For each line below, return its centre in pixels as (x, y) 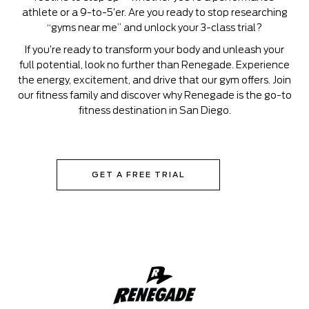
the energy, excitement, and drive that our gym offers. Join (154, 80)
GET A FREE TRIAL (138, 175)
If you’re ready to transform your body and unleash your (154, 50)
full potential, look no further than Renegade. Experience (154, 65)
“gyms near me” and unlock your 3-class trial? (154, 28)
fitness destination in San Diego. (154, 110)
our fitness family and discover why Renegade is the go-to (154, 95)
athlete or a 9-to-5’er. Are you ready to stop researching (154, 12)
